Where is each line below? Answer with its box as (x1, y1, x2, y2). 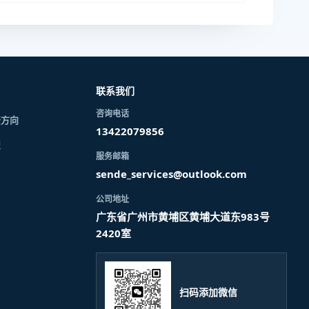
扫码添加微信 (179, 285, 237, 299)
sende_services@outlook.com (95, 166, 247, 181)
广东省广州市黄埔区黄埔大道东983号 (95, 209, 270, 223)
